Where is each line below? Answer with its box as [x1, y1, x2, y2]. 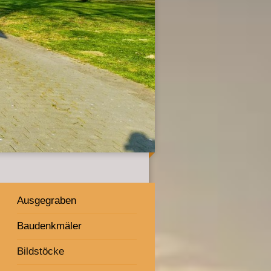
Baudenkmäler [17, 220, 82, 232]
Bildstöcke [17, 245, 65, 257]
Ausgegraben [17, 194, 77, 206]
